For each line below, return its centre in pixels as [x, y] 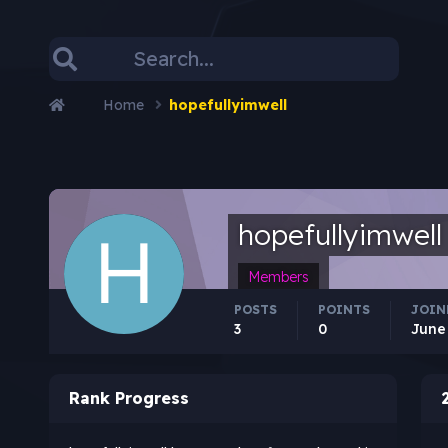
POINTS [343, 309]
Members [278, 276]
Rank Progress [128, 397]
